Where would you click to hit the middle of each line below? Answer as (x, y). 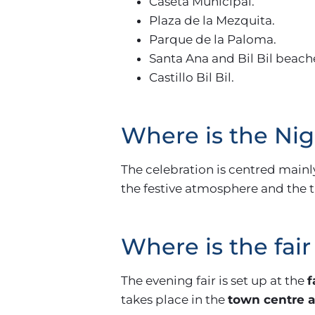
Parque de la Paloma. (213, 40)
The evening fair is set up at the (214, 281)
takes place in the (174, 300)
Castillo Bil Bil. (192, 78)
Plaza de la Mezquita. (212, 21)
